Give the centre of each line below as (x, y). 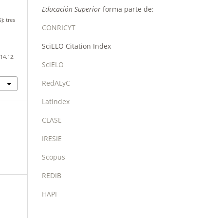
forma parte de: (127, 9)
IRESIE (52, 138)
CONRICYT (59, 27)
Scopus (54, 157)
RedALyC (56, 83)
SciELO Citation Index (76, 46)
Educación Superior (71, 9)
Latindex (56, 101)
